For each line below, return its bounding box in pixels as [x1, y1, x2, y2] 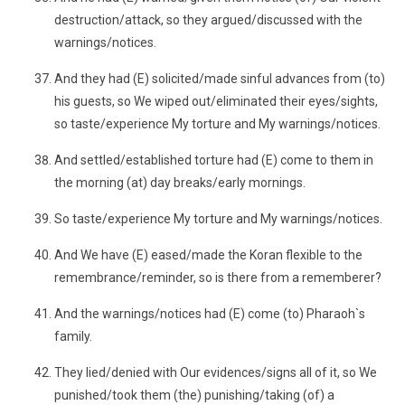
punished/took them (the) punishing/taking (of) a [54, 388, 334, 402]
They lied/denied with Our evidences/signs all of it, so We [54, 365, 377, 380]
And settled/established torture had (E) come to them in [54, 153, 373, 167]
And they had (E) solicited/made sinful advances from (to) [54, 71, 385, 86]
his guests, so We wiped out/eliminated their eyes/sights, [54, 94, 378, 108]
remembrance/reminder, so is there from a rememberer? [54, 270, 381, 285]
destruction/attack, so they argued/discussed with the [54, 13, 363, 27]
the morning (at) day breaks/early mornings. [54, 175, 306, 190]
